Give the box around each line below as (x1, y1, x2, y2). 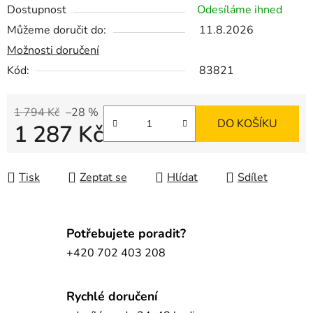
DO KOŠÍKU (217, 116, 277, 132)
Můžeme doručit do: (7, 22, 106, 38)
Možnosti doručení (7, 43, 99, 59)
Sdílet (238, 170, 268, 186)
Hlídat (167, 170, 198, 186)
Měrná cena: (13, 149, 74, 165)
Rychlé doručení (66, 287, 157, 305)
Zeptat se (80, 170, 127, 186)
